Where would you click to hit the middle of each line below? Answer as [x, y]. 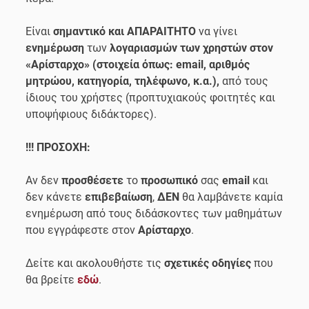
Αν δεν [44, 180]
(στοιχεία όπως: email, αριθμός [171, 64]
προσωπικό [171, 180]
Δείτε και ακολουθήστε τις [95, 263]
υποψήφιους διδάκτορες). [91, 114]
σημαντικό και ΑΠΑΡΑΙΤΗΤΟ [125, 31]
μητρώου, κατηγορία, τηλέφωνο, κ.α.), [124, 81]
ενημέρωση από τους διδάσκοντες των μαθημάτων [154, 213]
